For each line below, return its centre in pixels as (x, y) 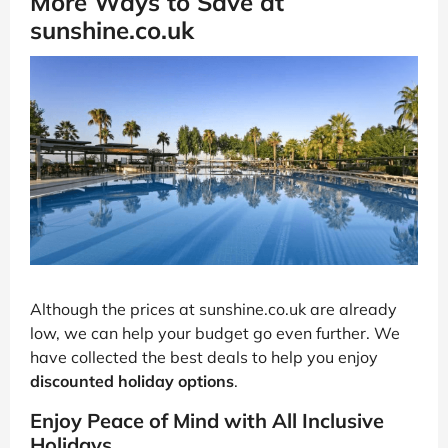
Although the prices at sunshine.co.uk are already (213, 308)
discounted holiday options (132, 380)
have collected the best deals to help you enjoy (204, 356)
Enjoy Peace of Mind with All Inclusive (207, 420)
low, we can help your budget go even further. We (215, 332)
